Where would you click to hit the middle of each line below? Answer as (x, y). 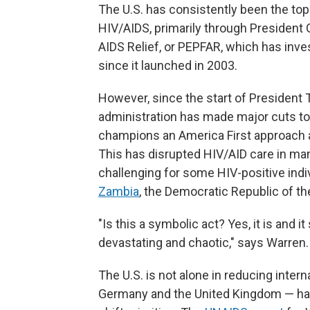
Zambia (119, 191)
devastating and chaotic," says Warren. (203, 243)
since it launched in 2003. (168, 65)
